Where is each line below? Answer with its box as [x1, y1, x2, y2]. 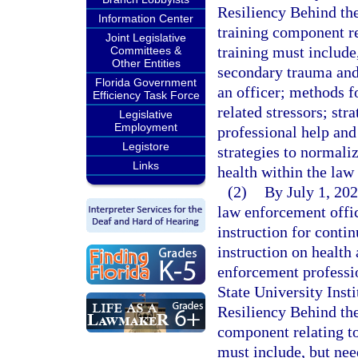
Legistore [122, 140, 169, 153]
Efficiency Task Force [92, 89, 200, 101]
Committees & [110, 44, 181, 57]
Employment [114, 121, 177, 133]
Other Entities [111, 57, 181, 70]
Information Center [98, 12, 193, 25]
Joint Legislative [105, 31, 186, 44]
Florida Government [95, 76, 197, 89]
